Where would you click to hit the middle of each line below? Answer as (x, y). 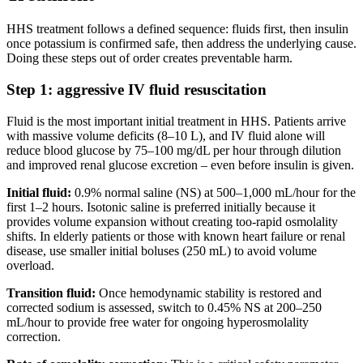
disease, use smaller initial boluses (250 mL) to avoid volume (162, 250)
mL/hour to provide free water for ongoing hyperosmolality (158, 322)
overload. (30, 265)
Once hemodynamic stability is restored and (209, 293)
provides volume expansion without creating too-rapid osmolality (172, 221)
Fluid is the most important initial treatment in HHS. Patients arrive (176, 121)
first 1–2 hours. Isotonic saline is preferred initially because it (161, 207)
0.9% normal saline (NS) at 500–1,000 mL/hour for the (214, 192)
